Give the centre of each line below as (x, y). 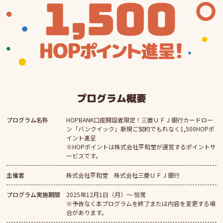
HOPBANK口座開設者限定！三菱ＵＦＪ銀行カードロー (140, 120)
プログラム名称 (28, 120)
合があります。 (87, 213)
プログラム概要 (111, 98)
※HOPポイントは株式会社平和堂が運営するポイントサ (141, 147)
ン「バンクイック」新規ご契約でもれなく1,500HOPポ (141, 129)
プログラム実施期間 (34, 195)
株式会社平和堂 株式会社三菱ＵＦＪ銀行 (123, 175)
